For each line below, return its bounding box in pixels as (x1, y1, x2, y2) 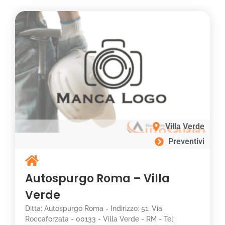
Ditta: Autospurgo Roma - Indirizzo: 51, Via (25, 204, 162, 212)
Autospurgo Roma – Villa (25, 171, 170, 186)
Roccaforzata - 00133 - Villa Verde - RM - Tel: (25, 215, 175, 223)
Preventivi (168, 137, 204, 146)
